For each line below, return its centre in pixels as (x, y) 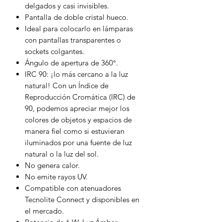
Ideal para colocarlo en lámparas (79, 28)
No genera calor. (52, 165)
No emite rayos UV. (56, 176)
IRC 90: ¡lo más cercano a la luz (76, 74)
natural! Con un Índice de (67, 85)
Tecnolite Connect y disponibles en (82, 199)
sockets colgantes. (55, 51)
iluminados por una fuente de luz (78, 142)
